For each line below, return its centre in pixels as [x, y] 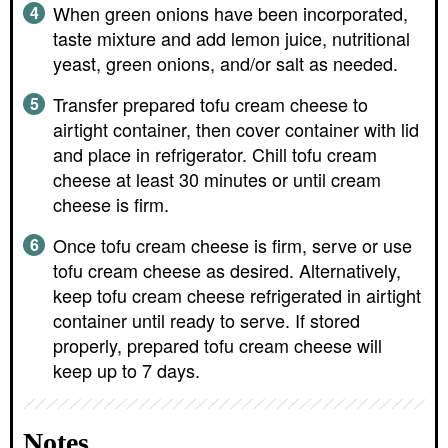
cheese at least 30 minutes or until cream [217, 179]
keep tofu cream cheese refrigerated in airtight [237, 295]
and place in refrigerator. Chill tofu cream [215, 154]
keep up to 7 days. [126, 370]
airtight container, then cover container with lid [236, 129]
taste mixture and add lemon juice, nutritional [231, 38]
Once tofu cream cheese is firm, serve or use [232, 245]
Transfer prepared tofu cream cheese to [210, 104]
